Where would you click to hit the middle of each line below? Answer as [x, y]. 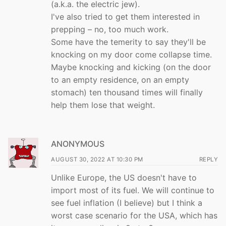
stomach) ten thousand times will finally [127, 93]
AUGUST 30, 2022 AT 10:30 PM [97, 160]
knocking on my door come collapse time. [131, 55]
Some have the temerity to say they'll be [128, 42]
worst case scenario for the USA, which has [134, 216]
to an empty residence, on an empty [120, 80]
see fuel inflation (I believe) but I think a [127, 203]
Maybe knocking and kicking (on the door [131, 67]
